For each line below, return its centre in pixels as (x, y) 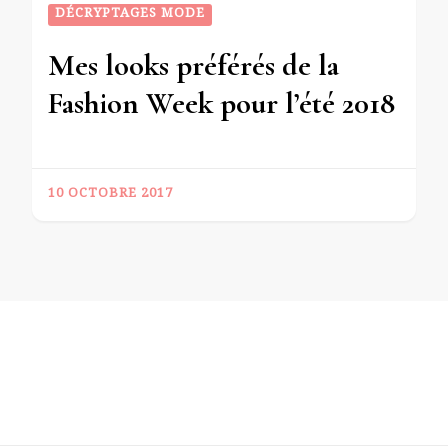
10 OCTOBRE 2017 (110, 194)
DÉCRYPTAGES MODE (130, 14)
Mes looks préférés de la (193, 65)
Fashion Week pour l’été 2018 (221, 103)
